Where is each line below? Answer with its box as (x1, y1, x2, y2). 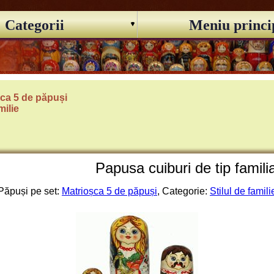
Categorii (5, 17, 64, 33)
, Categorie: (157, 186, 210, 196)
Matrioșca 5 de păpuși (62, 186, 157, 196)
